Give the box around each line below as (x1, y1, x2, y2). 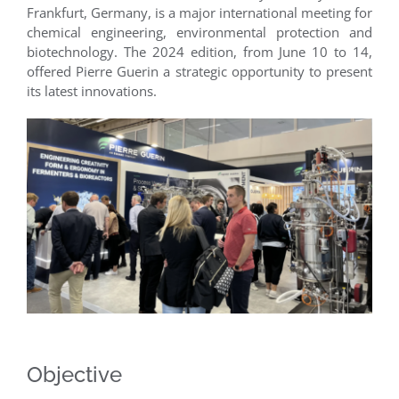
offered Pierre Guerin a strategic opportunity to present (27, 62, 372, 81)
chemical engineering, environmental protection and (27, 23, 372, 42)
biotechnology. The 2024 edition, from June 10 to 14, (27, 43, 372, 61)
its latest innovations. (27, 82, 157, 101)
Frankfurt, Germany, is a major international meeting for (27, 4, 372, 22)
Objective (27, 362, 122, 387)
